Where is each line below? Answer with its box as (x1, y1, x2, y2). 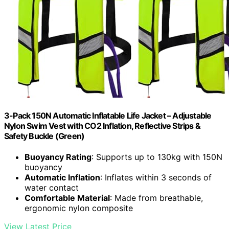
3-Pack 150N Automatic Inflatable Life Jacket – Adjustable (4, 110, 212, 121)
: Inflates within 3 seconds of (100, 172, 212, 183)
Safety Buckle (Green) (4, 131, 85, 142)
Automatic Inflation (25, 172, 100, 183)
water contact (25, 182, 79, 193)
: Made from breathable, (110, 193, 203, 203)
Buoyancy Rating (25, 152, 91, 163)
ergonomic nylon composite (25, 203, 133, 214)
